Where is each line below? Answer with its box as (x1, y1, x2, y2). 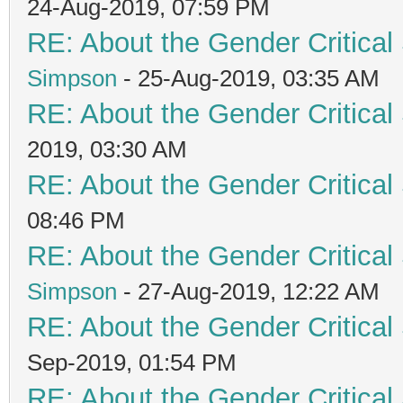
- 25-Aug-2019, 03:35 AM (117, 64, 380, 92)
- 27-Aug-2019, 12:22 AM (117, 277, 380, 305)
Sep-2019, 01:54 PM (27, 348, 237, 376)
